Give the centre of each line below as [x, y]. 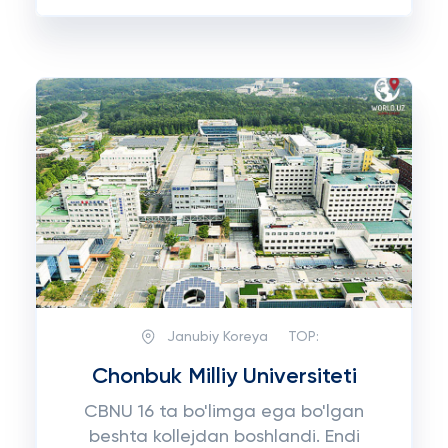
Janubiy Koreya [217, 336]
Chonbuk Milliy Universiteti [224, 377]
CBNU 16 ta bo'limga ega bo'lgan [224, 412]
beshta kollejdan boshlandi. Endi [224, 437]
